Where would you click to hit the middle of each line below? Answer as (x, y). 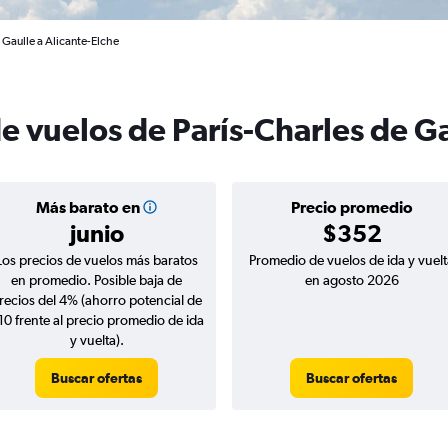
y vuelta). (96, 340)
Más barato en (87, 207)
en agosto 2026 (351, 280)
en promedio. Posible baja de (96, 280)
